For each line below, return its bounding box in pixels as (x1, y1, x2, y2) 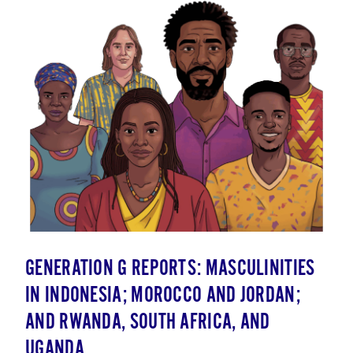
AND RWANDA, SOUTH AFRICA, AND (25, 308, 270, 336)
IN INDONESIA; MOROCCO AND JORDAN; (25, 281, 300, 310)
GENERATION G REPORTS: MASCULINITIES (25, 255, 315, 283)
